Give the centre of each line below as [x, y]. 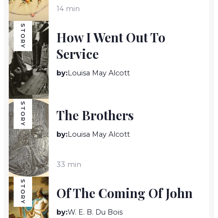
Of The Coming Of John [125, 193]
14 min [68, 9]
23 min [69, 103]
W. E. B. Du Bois [95, 212]
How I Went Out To [111, 37]
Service [78, 54]
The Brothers [95, 115]
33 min [69, 164]
